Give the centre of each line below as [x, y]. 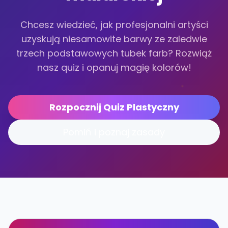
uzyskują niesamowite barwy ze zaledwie [114, 39]
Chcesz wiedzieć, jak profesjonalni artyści [114, 25]
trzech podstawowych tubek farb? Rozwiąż [114, 53]
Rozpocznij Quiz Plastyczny [114, 107]
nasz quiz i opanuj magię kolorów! [114, 67]
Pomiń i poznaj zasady [114, 132]
